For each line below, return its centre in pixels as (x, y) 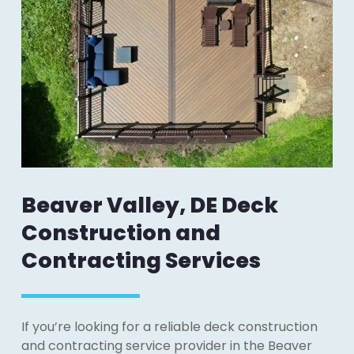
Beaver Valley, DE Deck (149, 205)
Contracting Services (141, 260)
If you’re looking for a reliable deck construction (169, 327)
